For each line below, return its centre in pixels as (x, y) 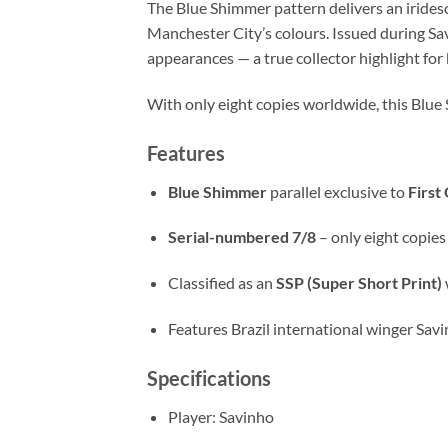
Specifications (209, 377)
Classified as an (221, 283)
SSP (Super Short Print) (358, 283)
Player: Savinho (220, 416)
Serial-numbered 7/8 (241, 237)
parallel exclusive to (337, 191)
